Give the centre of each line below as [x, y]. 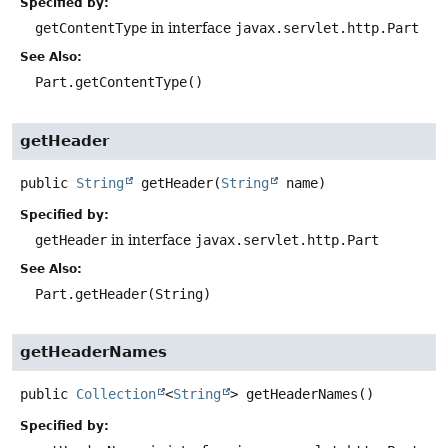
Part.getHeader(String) [123, 293]
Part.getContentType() [119, 82]
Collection [116, 394]
